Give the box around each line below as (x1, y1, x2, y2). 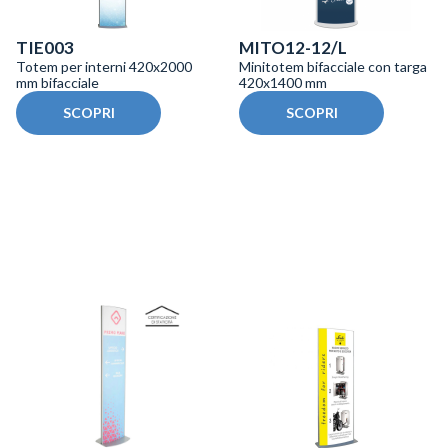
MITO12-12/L (239, 37, 347, 59)
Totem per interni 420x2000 (16, 58, 192, 76)
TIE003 (16, 37, 74, 59)
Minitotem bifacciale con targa (239, 58, 427, 76)
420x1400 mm (239, 74, 327, 92)
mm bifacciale (16, 74, 99, 92)
